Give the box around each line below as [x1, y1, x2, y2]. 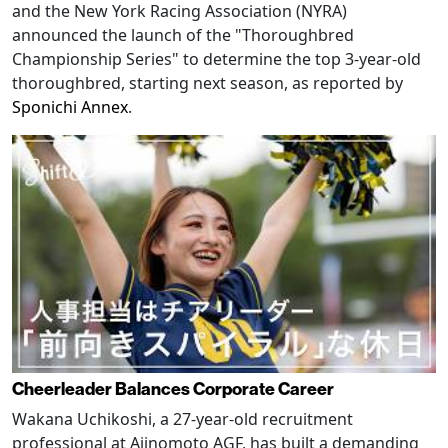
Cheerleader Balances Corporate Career [12, 377, 334, 401]
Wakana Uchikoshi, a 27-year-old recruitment [12, 408, 353, 431]
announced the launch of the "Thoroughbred [12, 23, 354, 46]
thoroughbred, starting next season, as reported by [12, 71, 403, 94]
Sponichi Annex [12, 95, 128, 118]
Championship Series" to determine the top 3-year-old [12, 47, 421, 70]
